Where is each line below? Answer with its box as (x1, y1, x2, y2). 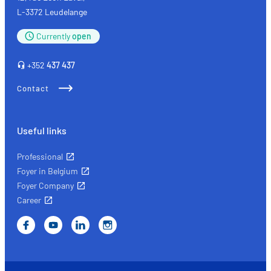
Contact (17, 83, 49, 94)
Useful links (17, 125, 67, 137)
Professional (17, 151, 63, 162)
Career (17, 195, 41, 206)
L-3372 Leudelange (17, 7, 87, 18)
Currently (36, 31, 72, 42)
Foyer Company (17, 180, 74, 191)
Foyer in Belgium (17, 166, 78, 177)
